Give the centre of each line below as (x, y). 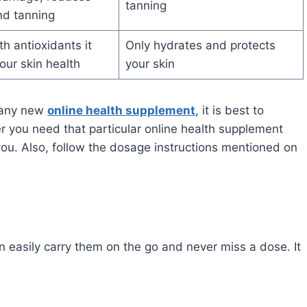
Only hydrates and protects (200, 46)
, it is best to (230, 111)
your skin (151, 64)
